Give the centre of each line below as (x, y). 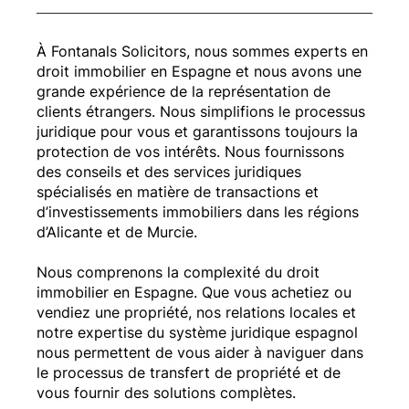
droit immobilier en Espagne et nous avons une (199, 71)
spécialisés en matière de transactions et (177, 191)
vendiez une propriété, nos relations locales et (196, 312)
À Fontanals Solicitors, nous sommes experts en (202, 51)
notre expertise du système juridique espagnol (197, 332)
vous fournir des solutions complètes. (166, 392)
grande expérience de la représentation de (183, 91)
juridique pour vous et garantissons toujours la (197, 131)
